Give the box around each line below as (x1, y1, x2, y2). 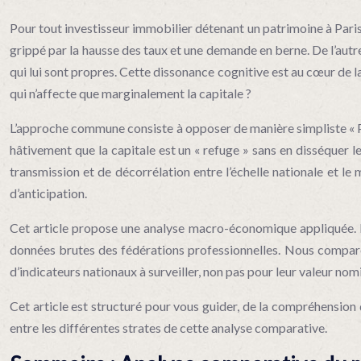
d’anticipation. (10, 185, 87, 201)
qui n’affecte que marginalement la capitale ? (10, 85, 251, 101)
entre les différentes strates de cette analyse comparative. (10, 320, 327, 335)
